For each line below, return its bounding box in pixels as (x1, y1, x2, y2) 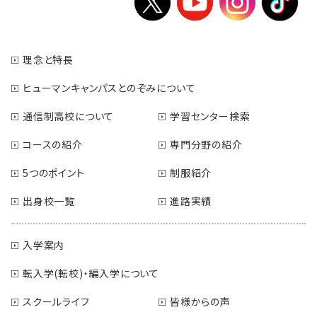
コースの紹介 (23, 137, 83, 151)
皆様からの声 (170, 294, 231, 309)
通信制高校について (23, 108, 115, 123)
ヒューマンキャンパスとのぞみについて (23, 80, 196, 95)
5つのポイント (23, 165, 85, 180)
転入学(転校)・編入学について (23, 265, 160, 280)
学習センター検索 (170, 108, 250, 123)
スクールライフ (23, 294, 90, 309)
